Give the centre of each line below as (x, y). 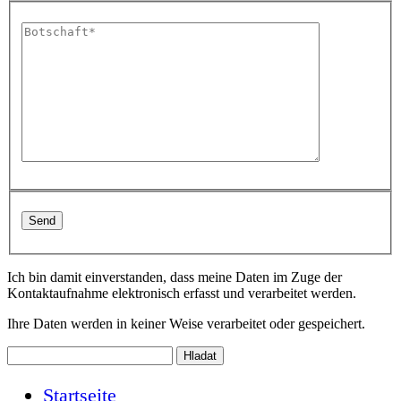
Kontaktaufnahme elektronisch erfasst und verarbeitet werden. (182, 294)
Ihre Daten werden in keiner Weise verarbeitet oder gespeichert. (186, 324)
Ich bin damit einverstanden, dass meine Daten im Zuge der (175, 277)
